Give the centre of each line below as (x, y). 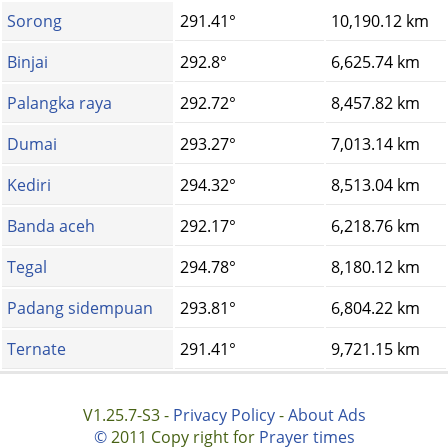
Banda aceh (51, 226)
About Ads (326, 415)
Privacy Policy (223, 415)
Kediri (29, 185)
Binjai (27, 62)
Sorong (34, 21)
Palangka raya (59, 103)
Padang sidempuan (80, 308)
